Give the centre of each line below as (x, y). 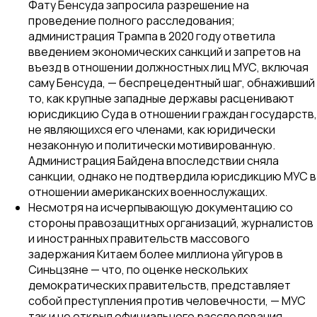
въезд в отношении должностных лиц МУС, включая (168, 67)
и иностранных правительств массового (139, 238)
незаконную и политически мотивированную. (152, 145)
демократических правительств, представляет (160, 285)
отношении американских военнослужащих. (148, 191)
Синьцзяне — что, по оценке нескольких (138, 269)
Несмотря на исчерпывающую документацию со (161, 207)
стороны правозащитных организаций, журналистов (171, 223)
